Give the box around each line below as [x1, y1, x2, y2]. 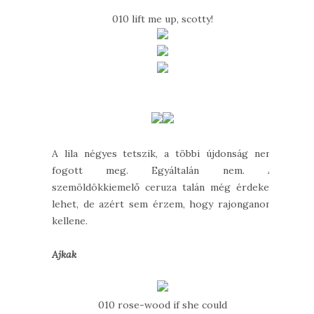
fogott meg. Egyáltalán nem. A [52, 164, 274, 177]
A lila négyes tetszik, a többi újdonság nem [52, 147, 274, 161]
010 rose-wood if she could [98, 299, 228, 312]
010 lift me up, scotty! [112, 13, 214, 26]
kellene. [52, 214, 88, 228]
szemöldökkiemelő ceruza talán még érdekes [52, 181, 274, 194]
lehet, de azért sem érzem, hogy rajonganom [52, 198, 274, 211]
